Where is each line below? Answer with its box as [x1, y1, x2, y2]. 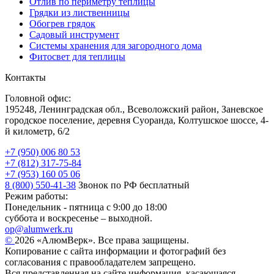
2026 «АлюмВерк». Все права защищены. [15, 234, 189, 245]
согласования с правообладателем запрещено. [5, 256, 196, 267]
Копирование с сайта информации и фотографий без [5, 245, 226, 256]
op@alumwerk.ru [5, 223, 73, 234]
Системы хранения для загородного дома [29, 40, 202, 51]
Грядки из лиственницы [29, 7, 130, 18]
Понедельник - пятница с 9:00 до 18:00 [5, 201, 167, 212]
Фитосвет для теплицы [29, 51, 125, 62]
